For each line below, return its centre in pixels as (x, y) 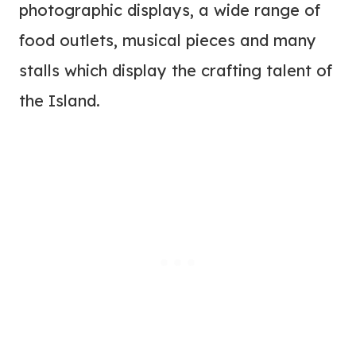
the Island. (60, 101)
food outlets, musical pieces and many (168, 41)
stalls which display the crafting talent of (176, 71)
